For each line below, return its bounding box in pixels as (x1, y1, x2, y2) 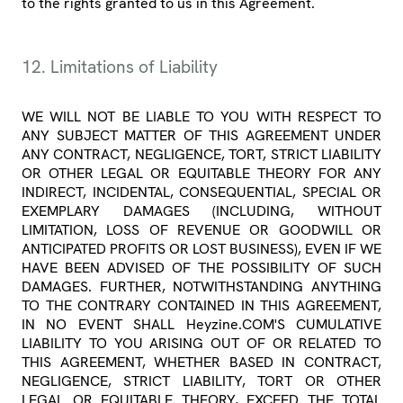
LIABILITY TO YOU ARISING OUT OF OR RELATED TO (22, 334, 381, 354)
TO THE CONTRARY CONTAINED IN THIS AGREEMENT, (22, 296, 381, 316)
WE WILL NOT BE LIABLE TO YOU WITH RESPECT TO (22, 107, 381, 127)
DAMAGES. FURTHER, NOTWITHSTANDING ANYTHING (22, 277, 381, 297)
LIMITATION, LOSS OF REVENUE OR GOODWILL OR (22, 220, 381, 240)
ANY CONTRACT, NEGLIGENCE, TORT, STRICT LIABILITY (22, 145, 381, 165)
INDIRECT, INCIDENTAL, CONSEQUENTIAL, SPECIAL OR (22, 183, 381, 202)
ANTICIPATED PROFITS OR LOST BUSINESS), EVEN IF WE (22, 239, 381, 259)
